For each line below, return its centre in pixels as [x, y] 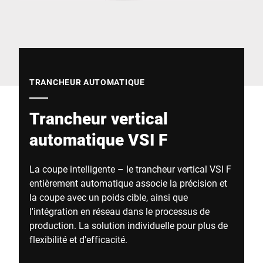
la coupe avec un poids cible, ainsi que [109, 197]
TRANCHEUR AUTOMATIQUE [87, 82]
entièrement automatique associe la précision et [128, 183]
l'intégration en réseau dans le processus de [119, 211]
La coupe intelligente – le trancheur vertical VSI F [130, 169]
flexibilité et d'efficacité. [78, 239]
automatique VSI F [98, 139]
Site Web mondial [55, 7]
